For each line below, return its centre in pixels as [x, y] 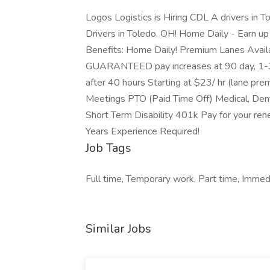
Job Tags [108, 148]
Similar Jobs [118, 229]
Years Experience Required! [143, 131]
